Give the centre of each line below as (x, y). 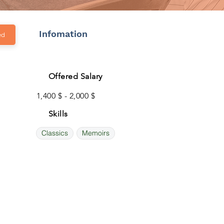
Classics (55, 133)
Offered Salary (75, 76)
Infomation (63, 34)
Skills (58, 114)
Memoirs (96, 133)
